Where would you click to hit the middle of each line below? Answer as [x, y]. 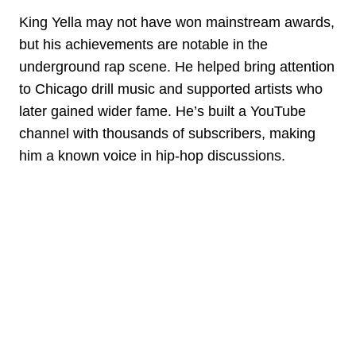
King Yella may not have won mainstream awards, [177, 23]
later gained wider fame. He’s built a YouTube [163, 112]
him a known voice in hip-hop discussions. [152, 156]
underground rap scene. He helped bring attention [177, 67]
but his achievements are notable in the [143, 45]
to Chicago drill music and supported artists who [171, 89]
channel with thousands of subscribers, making [167, 134]
